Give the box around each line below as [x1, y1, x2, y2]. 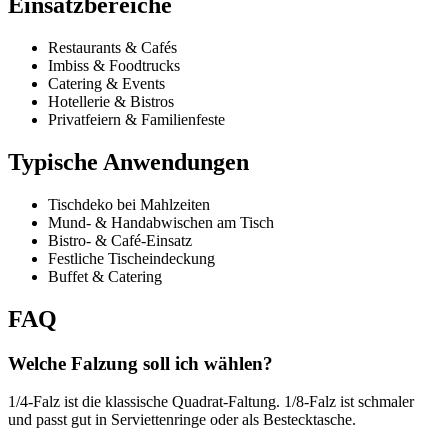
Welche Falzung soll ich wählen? [8, 352, 273, 374]
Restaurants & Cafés [48, 38, 177, 56]
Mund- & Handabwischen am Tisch [48, 213, 274, 231]
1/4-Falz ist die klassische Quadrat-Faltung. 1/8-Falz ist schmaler [8, 393, 414, 411]
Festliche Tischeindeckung [48, 249, 215, 267]
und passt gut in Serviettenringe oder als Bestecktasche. [8, 411, 356, 429]
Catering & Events [48, 74, 165, 92]
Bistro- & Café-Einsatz [48, 231, 192, 249]
